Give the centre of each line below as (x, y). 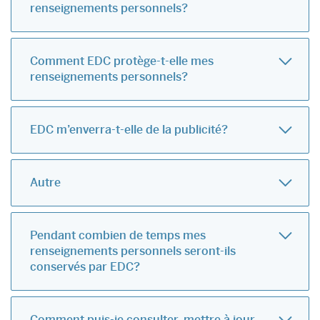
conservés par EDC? (85, 267)
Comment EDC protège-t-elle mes (122, 61)
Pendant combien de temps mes (118, 236)
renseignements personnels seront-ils (133, 251)
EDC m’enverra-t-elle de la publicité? (129, 130)
